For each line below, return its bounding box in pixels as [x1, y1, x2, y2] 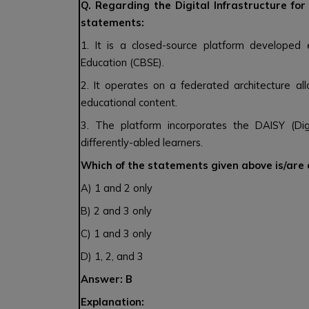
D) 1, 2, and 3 [81, 250, 146, 263]
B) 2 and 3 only [81, 204, 154, 217]
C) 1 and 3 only [81, 227, 154, 240]
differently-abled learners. [81, 136, 206, 149]
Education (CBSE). [81, 56, 164, 69]
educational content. [81, 96, 177, 109]
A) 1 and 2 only [81, 181, 155, 195]
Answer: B [81, 272, 135, 286]
